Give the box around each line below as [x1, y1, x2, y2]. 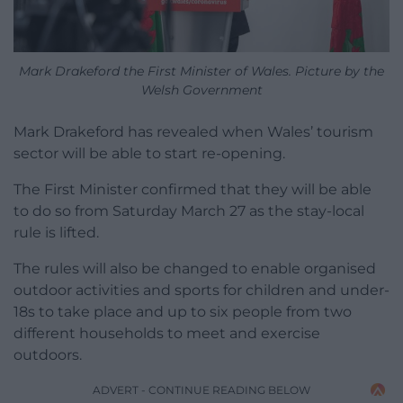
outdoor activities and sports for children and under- [13, 281, 390, 299]
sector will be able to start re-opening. [13, 144, 285, 162]
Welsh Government [140, 81, 263, 98]
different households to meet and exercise [13, 324, 320, 342]
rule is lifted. [13, 223, 99, 241]
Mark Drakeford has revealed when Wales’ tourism [13, 122, 373, 140]
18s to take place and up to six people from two [13, 302, 352, 320]
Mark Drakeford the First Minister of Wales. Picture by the [19, 62, 384, 79]
